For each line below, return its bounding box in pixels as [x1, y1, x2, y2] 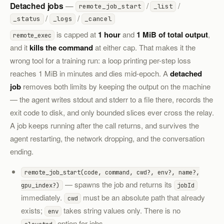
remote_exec [13, 30, 52, 39]
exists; [21, 205, 45, 216]
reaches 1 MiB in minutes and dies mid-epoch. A [10, 67, 170, 78]
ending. [10, 145, 33, 156]
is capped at [54, 28, 98, 39]
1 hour [98, 28, 121, 40]
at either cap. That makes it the [93, 41, 195, 52]
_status [13, 14, 41, 23]
